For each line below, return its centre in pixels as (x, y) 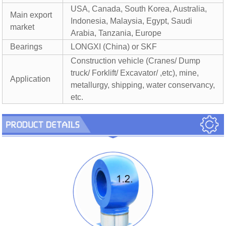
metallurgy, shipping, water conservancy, (143, 85)
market (22, 27)
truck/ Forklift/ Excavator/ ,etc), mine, (135, 73)
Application (31, 79)
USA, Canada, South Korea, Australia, (139, 9)
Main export (31, 15)
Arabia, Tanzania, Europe (116, 33)
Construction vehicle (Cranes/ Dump (136, 61)
